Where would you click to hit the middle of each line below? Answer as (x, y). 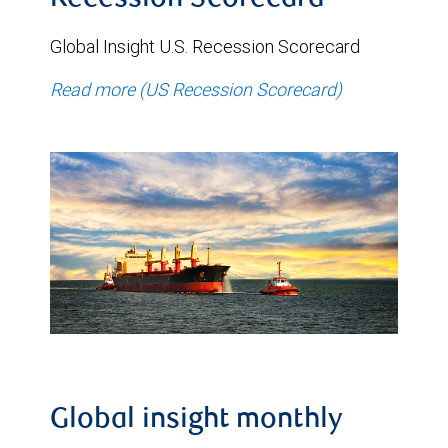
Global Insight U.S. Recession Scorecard (205, 46)
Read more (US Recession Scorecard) (196, 89)
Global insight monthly (196, 420)
